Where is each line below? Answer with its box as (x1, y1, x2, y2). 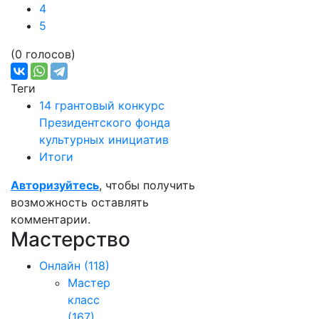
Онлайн (39, 258, 80, 273)
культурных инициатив (39, 132, 169, 147)
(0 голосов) (11, 47, 75, 61)
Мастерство (11, 227, 130, 251)
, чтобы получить (99, 178, 195, 192)
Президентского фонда (39, 115, 170, 130)
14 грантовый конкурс (39, 98, 164, 113)
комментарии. (11, 212, 90, 226)
